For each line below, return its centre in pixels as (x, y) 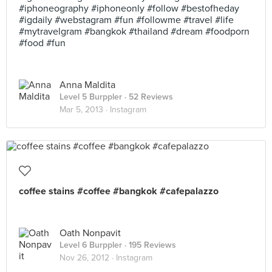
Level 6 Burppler (91, 245)
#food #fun (42, 43)
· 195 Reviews (149, 245)
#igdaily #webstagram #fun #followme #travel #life (126, 20)
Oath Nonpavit (90, 233)
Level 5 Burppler (91, 97)
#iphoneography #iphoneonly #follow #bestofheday (129, 8)
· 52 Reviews (148, 97)
